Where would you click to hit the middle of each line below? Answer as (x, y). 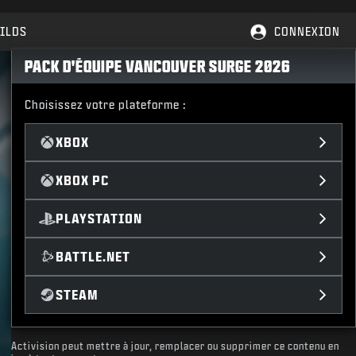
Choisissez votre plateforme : (106, 104)
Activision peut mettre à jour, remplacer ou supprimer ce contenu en (176, 346)
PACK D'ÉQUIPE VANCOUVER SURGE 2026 (158, 66)
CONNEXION (307, 31)
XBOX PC (82, 180)
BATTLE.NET (93, 256)
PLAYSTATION (99, 218)
